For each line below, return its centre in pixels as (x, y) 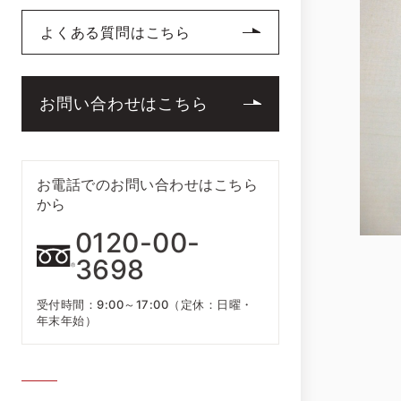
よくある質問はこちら (115, 33)
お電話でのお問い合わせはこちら (148, 185)
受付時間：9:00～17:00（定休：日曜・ (145, 305)
